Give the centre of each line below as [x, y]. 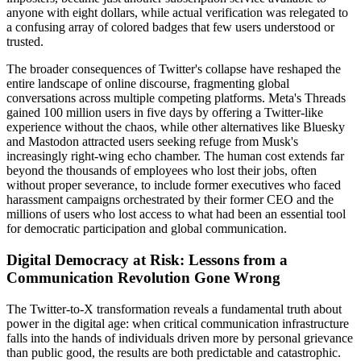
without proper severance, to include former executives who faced [174, 185]
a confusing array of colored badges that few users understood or [170, 27]
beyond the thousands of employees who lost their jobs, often [162, 171]
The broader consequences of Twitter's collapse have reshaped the [174, 69]
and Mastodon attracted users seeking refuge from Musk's [152, 142]
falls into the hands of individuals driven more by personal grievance [180, 338]
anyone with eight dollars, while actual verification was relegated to [177, 13]
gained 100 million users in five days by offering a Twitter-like [165, 113]
